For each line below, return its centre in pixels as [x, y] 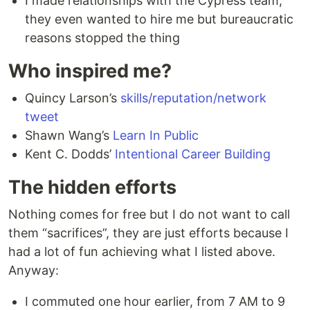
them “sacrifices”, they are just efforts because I [148, 233]
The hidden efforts [92, 188]
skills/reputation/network [193, 98]
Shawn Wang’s [69, 136]
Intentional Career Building [193, 154]
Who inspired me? [90, 71]
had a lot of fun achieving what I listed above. [142, 252]
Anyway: [34, 271]
